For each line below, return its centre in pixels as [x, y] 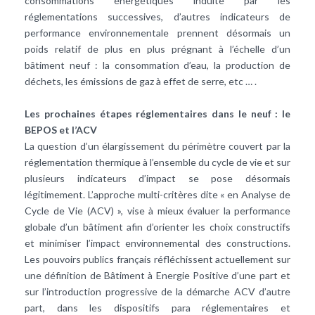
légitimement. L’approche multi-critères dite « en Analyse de [157, 194]
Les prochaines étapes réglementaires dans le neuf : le [157, 113]
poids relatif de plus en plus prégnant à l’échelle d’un [157, 49]
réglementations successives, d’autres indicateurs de [157, 16]
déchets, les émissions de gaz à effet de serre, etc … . [141, 81]
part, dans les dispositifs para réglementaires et [157, 307]
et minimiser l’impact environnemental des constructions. [157, 243]
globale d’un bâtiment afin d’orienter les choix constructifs [157, 226]
